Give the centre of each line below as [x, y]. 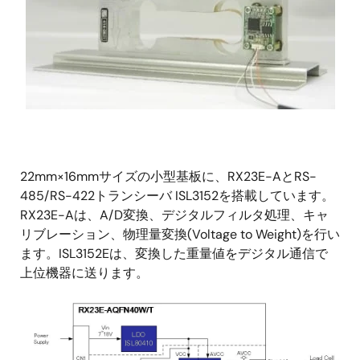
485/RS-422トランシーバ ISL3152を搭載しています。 [177, 196]
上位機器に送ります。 [84, 273]
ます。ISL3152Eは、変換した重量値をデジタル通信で [174, 254]
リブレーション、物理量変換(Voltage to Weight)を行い [180, 235]
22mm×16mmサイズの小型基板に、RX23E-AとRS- [168, 177]
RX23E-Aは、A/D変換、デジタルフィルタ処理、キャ [174, 215]
